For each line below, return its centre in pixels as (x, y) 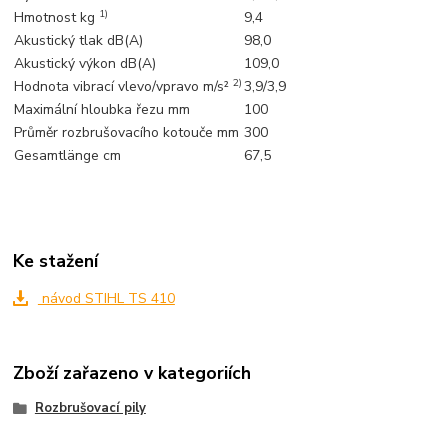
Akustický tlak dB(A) (79, 40)
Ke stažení (56, 260)
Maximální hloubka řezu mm (102, 109)
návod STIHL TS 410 (106, 299)
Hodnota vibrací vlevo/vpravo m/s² (124, 86)
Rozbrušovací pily (90, 407)
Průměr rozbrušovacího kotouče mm (127, 132)
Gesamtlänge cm (68, 155)
